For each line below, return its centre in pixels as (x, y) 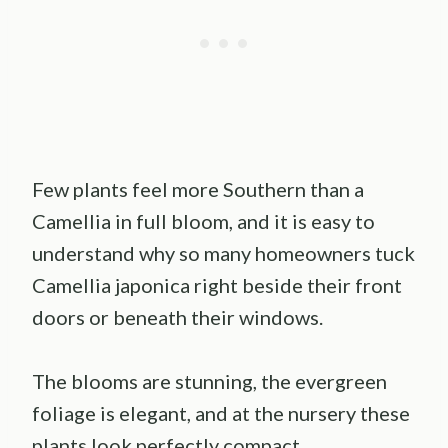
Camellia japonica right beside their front (217, 285)
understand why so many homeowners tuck (223, 253)
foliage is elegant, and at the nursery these (221, 413)
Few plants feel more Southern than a (198, 189)
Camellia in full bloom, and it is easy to (203, 221)
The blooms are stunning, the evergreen (209, 381)
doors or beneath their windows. (177, 317)
